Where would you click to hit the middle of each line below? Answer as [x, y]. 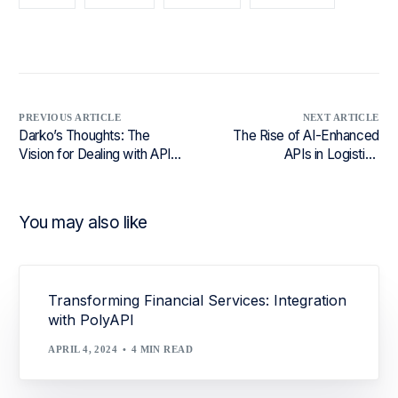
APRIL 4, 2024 [83, 349]
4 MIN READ [162, 349]
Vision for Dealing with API [95, 154]
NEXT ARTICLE [341, 117]
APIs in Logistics [331, 154]
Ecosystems [342, 172]
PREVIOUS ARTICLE [70, 117]
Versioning [49, 172]
